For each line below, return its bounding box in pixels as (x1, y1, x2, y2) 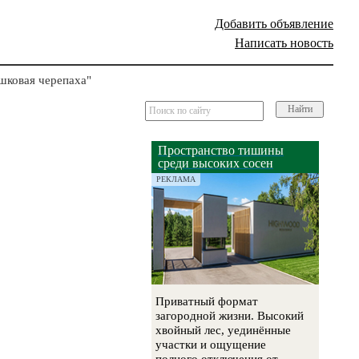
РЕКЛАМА (156, 175, 196, 184)
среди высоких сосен (158, 156, 274, 170)
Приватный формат (155, 295, 259, 309)
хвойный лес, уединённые (155, 324, 292, 337)
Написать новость (235, 36, 333, 50)
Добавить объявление (215, 17, 333, 30)
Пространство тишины (158, 143, 284, 157)
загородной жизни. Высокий (155, 309, 305, 323)
